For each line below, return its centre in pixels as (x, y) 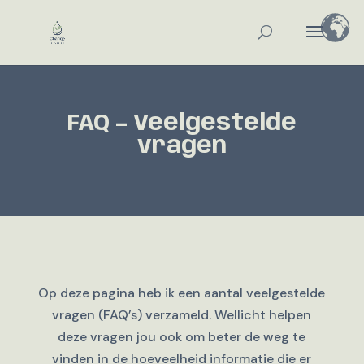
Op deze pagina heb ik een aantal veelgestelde (182, 293)
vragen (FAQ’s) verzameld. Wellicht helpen (182, 315)
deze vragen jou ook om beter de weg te (182, 337)
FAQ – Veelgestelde (182, 124)
